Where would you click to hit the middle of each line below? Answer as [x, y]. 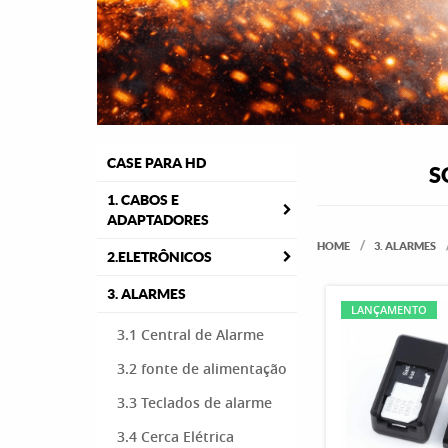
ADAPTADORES [158, 220]
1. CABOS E [143, 200]
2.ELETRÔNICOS [159, 257]
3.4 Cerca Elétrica [175, 436]
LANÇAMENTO [389, 309]
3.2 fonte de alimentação [202, 368]
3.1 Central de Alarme [190, 334]
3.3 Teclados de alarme [194, 402]
